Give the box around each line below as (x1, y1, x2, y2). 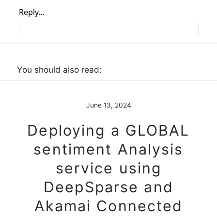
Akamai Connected (34, 197, 183, 215)
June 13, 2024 (86, 101, 131, 109)
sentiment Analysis (33, 140, 184, 158)
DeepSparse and (44, 178, 173, 196)
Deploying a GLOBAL (27, 122, 190, 139)
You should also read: (16, 64, 102, 75)
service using (55, 159, 162, 177)
